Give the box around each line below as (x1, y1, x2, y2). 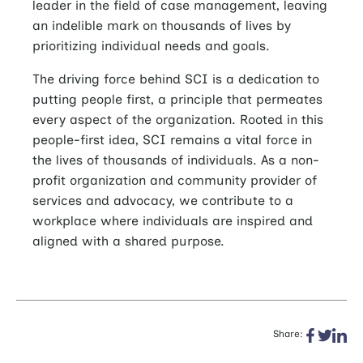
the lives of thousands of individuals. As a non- (32, 152, 319, 169)
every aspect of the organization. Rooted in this (32, 112, 323, 128)
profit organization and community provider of (32, 173, 317, 189)
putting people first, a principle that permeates (32, 92, 322, 108)
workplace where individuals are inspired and (32, 213, 313, 229)
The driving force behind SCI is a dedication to (32, 71, 319, 88)
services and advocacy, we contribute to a (32, 193, 293, 209)
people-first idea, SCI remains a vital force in (32, 132, 312, 148)
